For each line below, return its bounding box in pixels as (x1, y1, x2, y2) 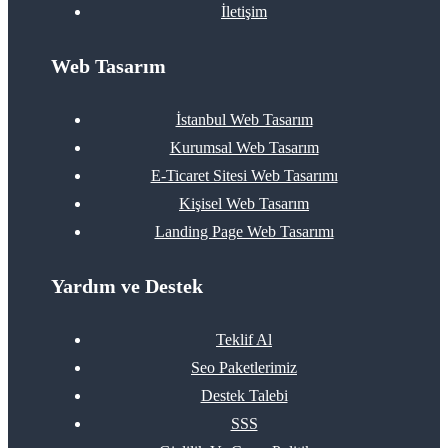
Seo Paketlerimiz (191, 359, 297, 377)
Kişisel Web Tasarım (179, 195, 309, 213)
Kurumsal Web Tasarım (169, 139, 319, 157)
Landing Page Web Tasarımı (154, 223, 334, 241)
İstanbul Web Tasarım (175, 111, 313, 129)
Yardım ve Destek (51, 275, 204, 298)
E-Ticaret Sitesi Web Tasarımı (150, 167, 338, 185)
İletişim (221, 3, 267, 21)
